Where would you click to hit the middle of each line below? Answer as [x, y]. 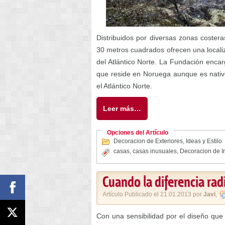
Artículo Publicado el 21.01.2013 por [153, 194]
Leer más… [122, 108]
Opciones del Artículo [138, 133]
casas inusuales [155, 151]
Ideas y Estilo [204, 141]
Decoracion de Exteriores [148, 141]
